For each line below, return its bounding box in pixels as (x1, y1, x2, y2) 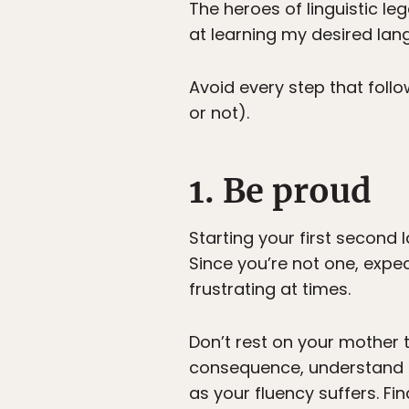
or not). (189, 101, 249, 125)
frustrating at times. (189, 278, 351, 301)
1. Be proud (189, 170, 372, 213)
